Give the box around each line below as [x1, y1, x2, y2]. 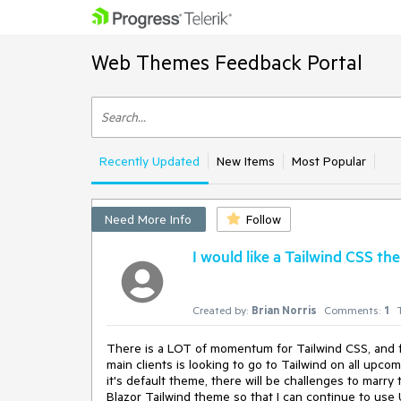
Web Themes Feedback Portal [91, 49, 363, 75]
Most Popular [292, 153, 366, 169]
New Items [217, 153, 275, 169]
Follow [246, 211, 281, 227]
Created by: [192, 303, 248, 317]
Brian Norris [252, 303, 317, 317]
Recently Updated [99, 153, 200, 169]
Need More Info [105, 211, 192, 227]
